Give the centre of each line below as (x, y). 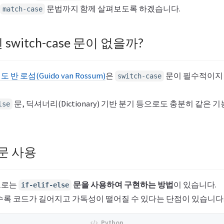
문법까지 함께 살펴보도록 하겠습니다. (113, 9)
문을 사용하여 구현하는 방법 (122, 185)
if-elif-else (45, 185)
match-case (22, 9)
